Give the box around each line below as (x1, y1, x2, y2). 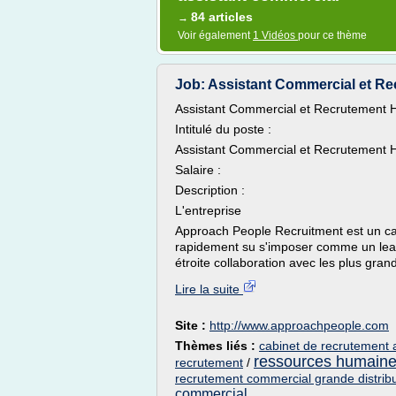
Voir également (178, 29, 253, 42)
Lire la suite (175, 282, 243, 296)
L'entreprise (175, 203, 241, 217)
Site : (175, 318, 209, 332)
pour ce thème (298, 29, 367, 42)
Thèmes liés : (175, 339, 259, 353)
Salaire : (175, 163, 221, 177)
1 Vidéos (253, 29, 298, 42)
